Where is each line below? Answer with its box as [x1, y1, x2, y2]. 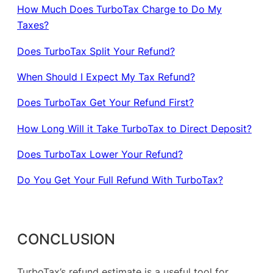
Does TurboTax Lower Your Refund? [17, 147, 183, 160]
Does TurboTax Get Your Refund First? [17, 96, 194, 109]
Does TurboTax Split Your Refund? [17, 44, 175, 57]
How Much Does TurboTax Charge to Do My [17, 3, 222, 16]
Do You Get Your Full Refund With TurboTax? [17, 174, 223, 186]
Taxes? [17, 19, 49, 32]
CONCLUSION [17, 229, 115, 248]
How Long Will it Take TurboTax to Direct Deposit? [17, 122, 252, 135]
